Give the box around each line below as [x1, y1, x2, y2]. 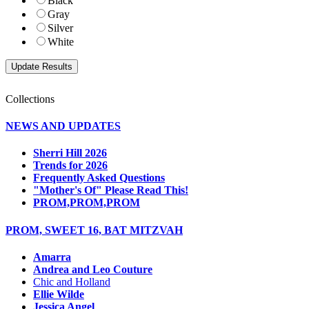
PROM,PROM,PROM [33, 197, 140, 209]
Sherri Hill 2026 [33, 147, 107, 159]
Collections [6, 92, 54, 105]
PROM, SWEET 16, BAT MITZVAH [6, 223, 183, 236]
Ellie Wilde [33, 288, 84, 300]
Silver [48, 21, 73, 34]
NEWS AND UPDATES [6, 120, 121, 132]
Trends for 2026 [33, 159, 108, 172]
